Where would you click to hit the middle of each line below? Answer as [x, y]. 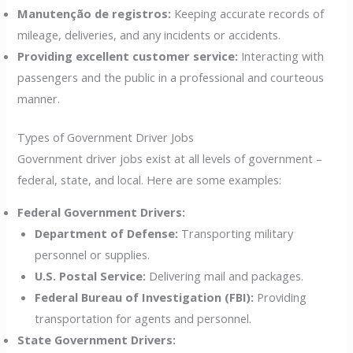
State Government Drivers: [97, 340]
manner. [39, 98]
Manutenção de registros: [95, 13]
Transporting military [236, 234]
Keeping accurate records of [248, 13]
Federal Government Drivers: [102, 212]
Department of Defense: [107, 234]
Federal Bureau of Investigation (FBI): [145, 297]
